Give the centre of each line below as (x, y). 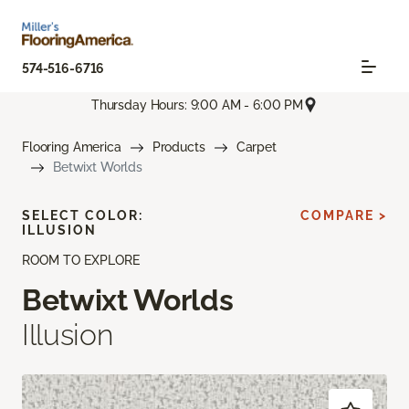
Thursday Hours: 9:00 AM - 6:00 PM (197, 105)
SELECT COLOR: (83, 216)
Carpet (256, 147)
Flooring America (72, 147)
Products (178, 147)
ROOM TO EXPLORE (81, 261)
